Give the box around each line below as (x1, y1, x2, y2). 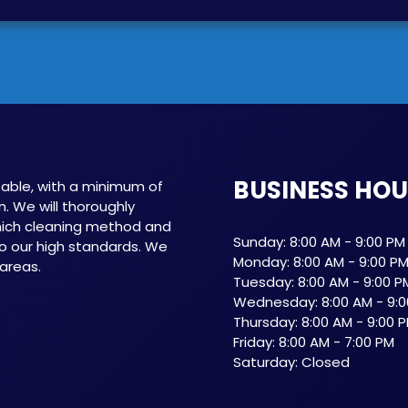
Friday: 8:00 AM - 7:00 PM (233, 332, 394, 352)
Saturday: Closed (233, 352, 350, 372)
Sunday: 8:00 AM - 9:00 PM (233, 232, 405, 251)
